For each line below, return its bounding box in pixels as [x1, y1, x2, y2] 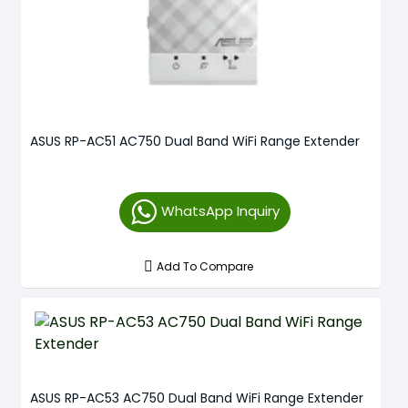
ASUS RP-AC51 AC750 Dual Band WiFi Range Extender [30, 131, 360, 150]
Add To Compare [157, 258, 254, 274]
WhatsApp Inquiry [160, 200, 280, 220]
